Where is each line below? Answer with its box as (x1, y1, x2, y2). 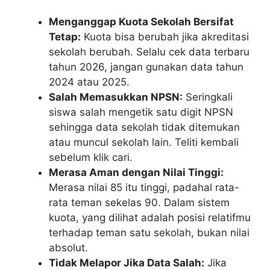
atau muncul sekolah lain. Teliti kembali (49, 136, 239, 148)
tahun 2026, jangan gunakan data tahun (49, 60, 243, 73)
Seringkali (183, 90, 233, 103)
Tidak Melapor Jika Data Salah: (49, 256, 204, 269)
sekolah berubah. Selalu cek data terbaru (49, 45, 250, 58)
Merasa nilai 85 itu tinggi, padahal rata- (49, 181, 239, 193)
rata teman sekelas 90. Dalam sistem (49, 196, 230, 209)
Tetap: (49, 30, 81, 43)
